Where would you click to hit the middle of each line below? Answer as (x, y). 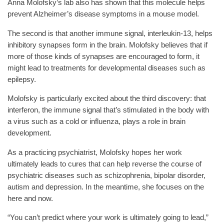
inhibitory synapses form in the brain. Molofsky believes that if (107, 44)
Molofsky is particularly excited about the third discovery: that (107, 98)
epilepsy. (22, 79)
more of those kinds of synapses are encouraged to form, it (103, 56)
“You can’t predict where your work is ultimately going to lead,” (108, 217)
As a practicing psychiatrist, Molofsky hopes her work (95, 152)
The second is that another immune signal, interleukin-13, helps (110, 33)
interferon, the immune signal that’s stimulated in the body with (108, 110)
